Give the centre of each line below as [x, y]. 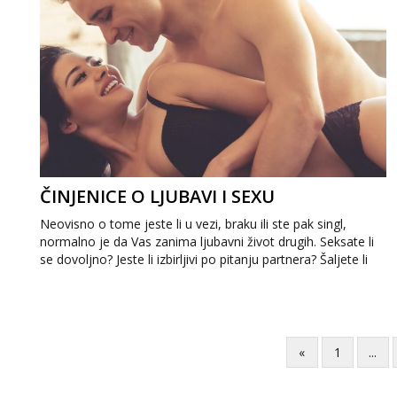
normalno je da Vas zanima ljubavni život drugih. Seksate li [207, 241]
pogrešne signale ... [94, 277]
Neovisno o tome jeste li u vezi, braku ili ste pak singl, [193, 224]
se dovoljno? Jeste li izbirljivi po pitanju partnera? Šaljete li [204, 259]
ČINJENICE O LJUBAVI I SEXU [157, 196]
